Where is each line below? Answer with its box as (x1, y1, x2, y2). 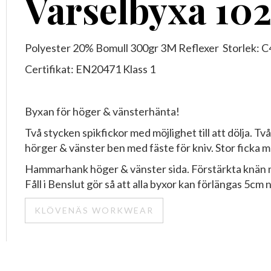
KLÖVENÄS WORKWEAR (34, 205, 154, 215)
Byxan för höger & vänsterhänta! (25, 105, 180, 118)
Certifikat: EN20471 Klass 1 (25, 62, 155, 76)
